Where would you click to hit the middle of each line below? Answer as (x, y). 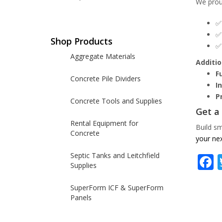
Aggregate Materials (103, 56)
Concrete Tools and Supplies (116, 101)
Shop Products (82, 41)
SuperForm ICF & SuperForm (117, 188)
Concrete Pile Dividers (106, 79)
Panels (81, 197)
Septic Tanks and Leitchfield (115, 155)
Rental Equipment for (104, 123)
